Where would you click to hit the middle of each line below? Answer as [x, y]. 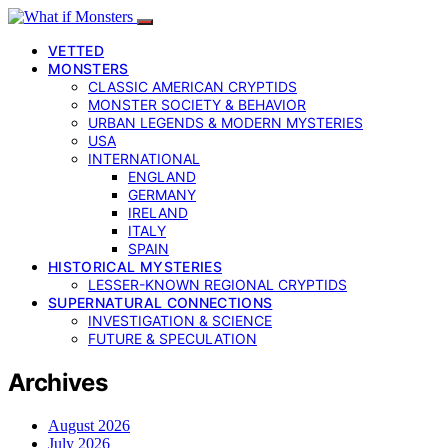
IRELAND [158, 212]
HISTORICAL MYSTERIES [135, 266]
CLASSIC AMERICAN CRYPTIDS [192, 86]
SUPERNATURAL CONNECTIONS [160, 302]
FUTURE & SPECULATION [172, 338]
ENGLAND [162, 176]
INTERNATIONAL [144, 158]
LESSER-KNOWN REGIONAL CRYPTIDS [217, 284]
